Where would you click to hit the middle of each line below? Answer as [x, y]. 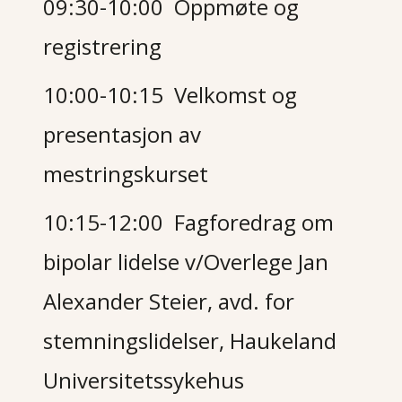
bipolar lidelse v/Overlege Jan [186, 262]
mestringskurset [126, 174]
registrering [103, 46]
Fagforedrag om [254, 222]
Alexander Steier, [131, 301]
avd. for [257, 301]
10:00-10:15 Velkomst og [170, 95]
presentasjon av [122, 134]
